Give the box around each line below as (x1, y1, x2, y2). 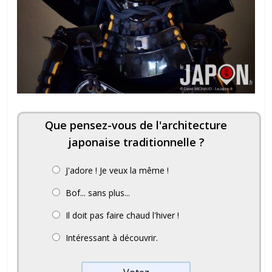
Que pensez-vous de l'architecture (45, 118, 228, 133)
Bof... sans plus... (66, 187, 131, 199)
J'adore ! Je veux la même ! (66, 165, 169, 177)
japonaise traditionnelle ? (67, 135, 205, 150)
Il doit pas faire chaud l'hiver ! (66, 209, 180, 222)
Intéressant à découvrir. (66, 232, 158, 244)
